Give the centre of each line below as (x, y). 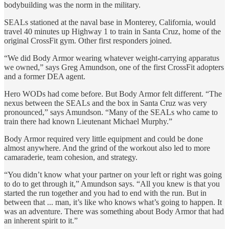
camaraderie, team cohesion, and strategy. (71, 157)
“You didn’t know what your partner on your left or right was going (113, 174)
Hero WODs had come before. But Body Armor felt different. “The (113, 94)
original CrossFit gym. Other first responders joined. (88, 40)
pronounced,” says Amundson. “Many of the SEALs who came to (111, 112)
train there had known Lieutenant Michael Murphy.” (88, 121)
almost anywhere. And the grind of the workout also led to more (107, 148)
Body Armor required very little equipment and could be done (104, 139)
